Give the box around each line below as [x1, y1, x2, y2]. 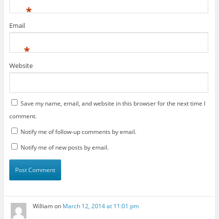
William [33, 202, 53, 211]
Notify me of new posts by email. [20, 143, 109, 152]
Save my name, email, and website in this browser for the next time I [20, 99, 205, 108]
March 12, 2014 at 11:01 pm [63, 202, 139, 211]
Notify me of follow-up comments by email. [20, 127, 136, 136]
